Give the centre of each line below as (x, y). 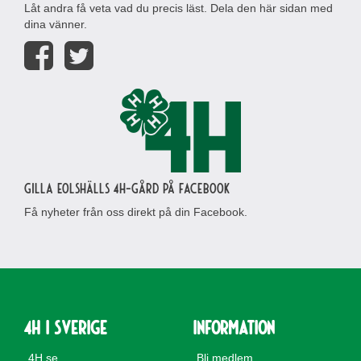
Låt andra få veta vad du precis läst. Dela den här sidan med (178, 8)
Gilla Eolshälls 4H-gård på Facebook (127, 188)
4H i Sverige (66, 327)
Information (234, 327)
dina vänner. (56, 24)
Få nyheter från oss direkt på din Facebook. (136, 212)
